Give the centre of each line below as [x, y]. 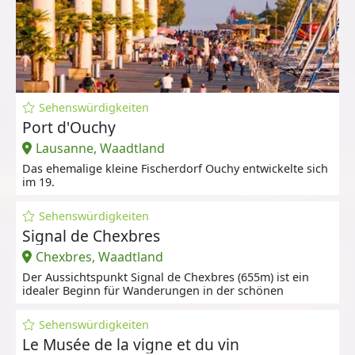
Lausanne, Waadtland [100, 149]
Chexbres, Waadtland [99, 257]
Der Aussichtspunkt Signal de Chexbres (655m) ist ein [166, 277]
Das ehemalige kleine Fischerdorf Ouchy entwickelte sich [175, 168]
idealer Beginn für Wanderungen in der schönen [153, 291]
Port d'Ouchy [69, 127]
